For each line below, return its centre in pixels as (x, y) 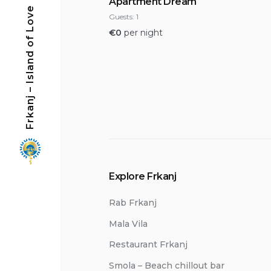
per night (143, 33)
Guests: (122, 17)
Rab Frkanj (133, 203)
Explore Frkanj (143, 176)
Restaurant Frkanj (148, 244)
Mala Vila (128, 224)
